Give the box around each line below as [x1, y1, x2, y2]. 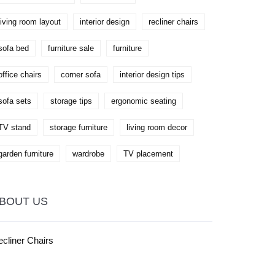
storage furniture [50, 123, 107, 132]
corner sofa [61, 70, 101, 79]
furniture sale [48, 44, 94, 53]
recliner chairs [149, 17, 198, 26]
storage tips [50, 96, 92, 106]
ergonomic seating [111, 96, 176, 106]
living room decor [126, 123, 187, 132]
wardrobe [72, 149, 104, 158]
